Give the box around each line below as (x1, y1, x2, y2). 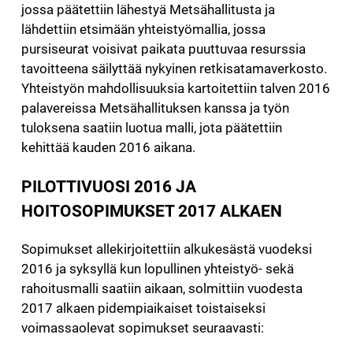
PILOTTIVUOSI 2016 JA (20, 176, 196, 196)
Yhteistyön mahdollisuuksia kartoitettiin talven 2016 (20, 80, 330, 96)
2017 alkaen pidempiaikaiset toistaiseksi (20, 300, 266, 317)
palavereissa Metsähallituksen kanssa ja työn (20, 99, 289, 116)
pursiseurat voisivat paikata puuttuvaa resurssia (20, 40, 306, 57)
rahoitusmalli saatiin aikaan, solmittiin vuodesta (20, 281, 303, 297)
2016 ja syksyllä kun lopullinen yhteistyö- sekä (20, 261, 294, 277)
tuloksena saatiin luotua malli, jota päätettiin (20, 119, 282, 136)
